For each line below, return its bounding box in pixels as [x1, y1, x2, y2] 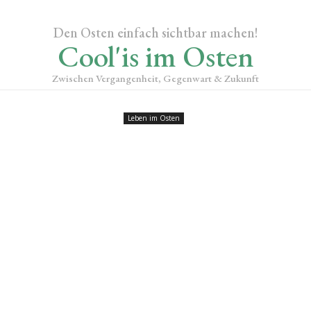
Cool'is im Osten [57, 37, 254, 76]
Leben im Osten [128, 113, 180, 123]
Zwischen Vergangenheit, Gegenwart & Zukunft [52, 72, 259, 85]
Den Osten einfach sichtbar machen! [53, 24, 258, 42]
